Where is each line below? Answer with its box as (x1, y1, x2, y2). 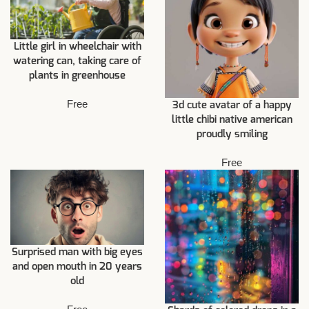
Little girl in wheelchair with (13, 41, 141, 52)
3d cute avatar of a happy (172, 100, 292, 111)
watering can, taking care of (13, 56, 141, 67)
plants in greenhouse (29, 70, 126, 81)
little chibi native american (171, 114, 292, 126)
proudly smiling (196, 129, 268, 140)
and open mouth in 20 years (12, 261, 142, 272)
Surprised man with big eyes (12, 247, 143, 258)
